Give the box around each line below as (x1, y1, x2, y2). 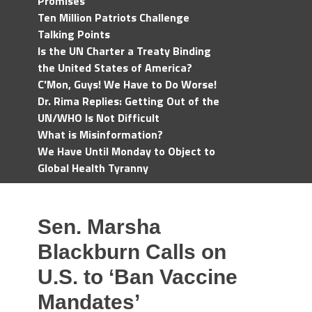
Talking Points (38, 26, 110, 42)
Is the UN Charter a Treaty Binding (38, 42, 211, 59)
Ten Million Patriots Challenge (38, 9, 189, 26)
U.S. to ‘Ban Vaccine (38, 265, 237, 288)
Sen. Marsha (38, 215, 161, 238)
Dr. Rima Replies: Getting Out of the (38, 93, 219, 109)
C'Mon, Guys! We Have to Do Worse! (38, 76, 217, 93)
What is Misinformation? (38, 126, 163, 143)
